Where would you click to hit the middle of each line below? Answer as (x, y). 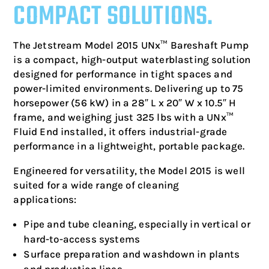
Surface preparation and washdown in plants (132, 254)
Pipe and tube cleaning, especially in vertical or (137, 224)
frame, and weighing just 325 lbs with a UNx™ (123, 117)
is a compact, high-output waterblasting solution (132, 59)
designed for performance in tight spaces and (123, 74)
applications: (45, 199)
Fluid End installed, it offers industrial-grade (120, 131)
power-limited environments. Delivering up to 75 (128, 88)
